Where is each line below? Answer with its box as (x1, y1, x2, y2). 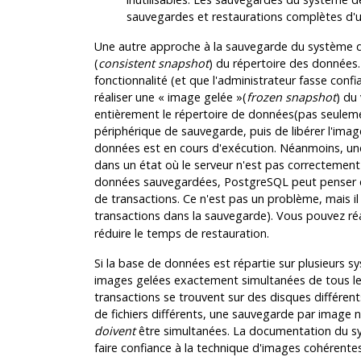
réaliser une (93, 89, 158, 105)
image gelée (167, 89, 233, 105)
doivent (93, 322, 135, 338)
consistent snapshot (98, 55, 209, 71)
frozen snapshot (246, 89, 336, 105)
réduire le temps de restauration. (93, 225, 269, 241)
